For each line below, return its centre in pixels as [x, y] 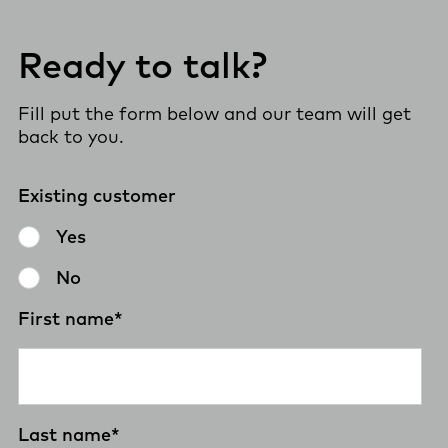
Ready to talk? [142, 63]
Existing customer [97, 195]
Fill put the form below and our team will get [214, 113]
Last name [64, 434]
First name [66, 318]
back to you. [71, 136]
